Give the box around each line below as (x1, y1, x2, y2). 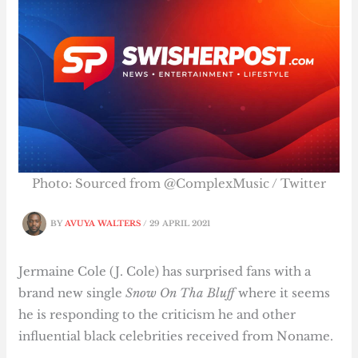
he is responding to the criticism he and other (18, 307, 296, 323)
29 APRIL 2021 (149, 218, 211, 229)
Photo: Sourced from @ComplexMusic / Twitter (32, 176, 326, 192)
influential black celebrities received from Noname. (18, 328, 334, 344)
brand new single (18, 285, 126, 301)
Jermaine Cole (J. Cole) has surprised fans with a (18, 264, 312, 280)
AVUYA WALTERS (65, 218, 144, 229)
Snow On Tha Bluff (125, 285, 236, 301)
